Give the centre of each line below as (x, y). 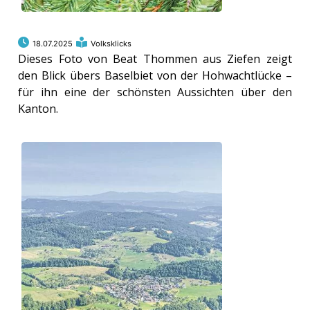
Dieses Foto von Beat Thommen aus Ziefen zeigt (155, 59)
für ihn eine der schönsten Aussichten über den (155, 92)
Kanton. (38, 109)
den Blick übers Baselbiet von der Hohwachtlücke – (155, 76)
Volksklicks (111, 44)
